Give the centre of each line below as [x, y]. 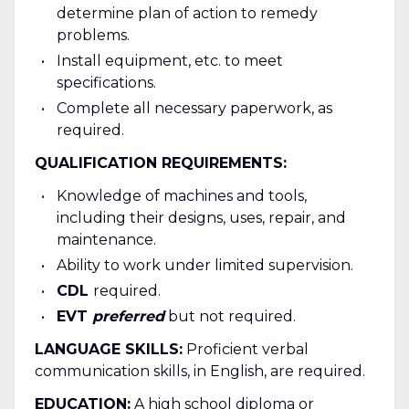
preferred [128, 316]
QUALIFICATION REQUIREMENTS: [160, 163]
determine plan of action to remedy [187, 13]
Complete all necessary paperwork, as [194, 108]
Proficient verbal [245, 349]
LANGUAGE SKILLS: [108, 349]
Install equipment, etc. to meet [169, 60]
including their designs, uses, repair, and [201, 217]
